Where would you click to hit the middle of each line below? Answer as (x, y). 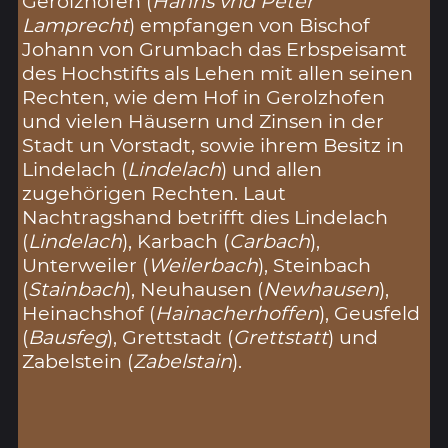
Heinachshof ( (89, 312)
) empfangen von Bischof (250, 24)
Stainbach (77, 288)
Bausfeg (68, 336)
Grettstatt (281, 336)
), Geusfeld (370, 312)
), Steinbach (315, 264)
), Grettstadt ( (170, 336)
